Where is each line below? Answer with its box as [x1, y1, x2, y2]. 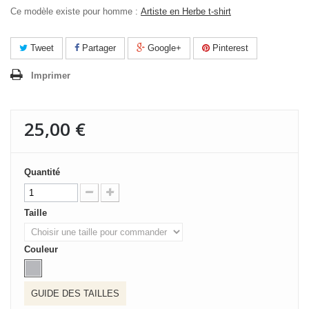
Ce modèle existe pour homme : [10, 6, 141, 17]
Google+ [145, 43, 181, 53]
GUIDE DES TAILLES [31, 288, 119, 299]
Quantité [24, 167, 60, 177]
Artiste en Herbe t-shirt [141, 6, 231, 17]
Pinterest [210, 43, 248, 53]
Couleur [24, 244, 61, 255]
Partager [79, 43, 116, 53]
